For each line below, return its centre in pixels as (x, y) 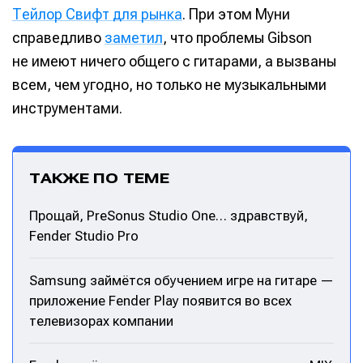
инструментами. (67, 108)
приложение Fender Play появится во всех (160, 301)
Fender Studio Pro (84, 236)
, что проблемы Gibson (237, 37)
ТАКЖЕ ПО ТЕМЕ (100, 178)
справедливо (58, 37)
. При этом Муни (236, 14)
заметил (134, 37)
